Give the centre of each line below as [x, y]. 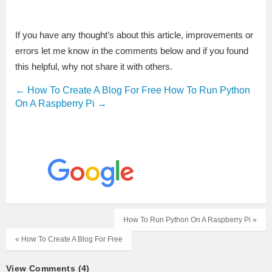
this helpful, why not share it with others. [94, 67]
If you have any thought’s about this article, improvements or [134, 35]
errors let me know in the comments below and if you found [132, 51]
